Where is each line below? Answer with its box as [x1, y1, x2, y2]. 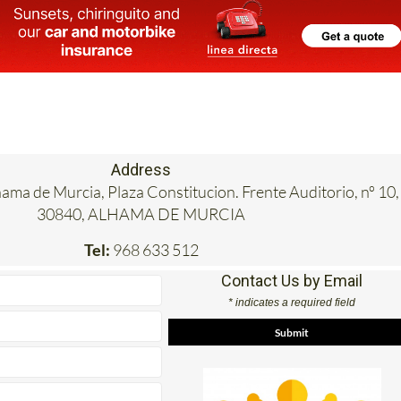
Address [111, 160, 172, 180]
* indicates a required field [228, 296, 356, 310]
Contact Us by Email [221, 271, 363, 291]
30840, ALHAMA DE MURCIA [37, 204, 246, 225]
